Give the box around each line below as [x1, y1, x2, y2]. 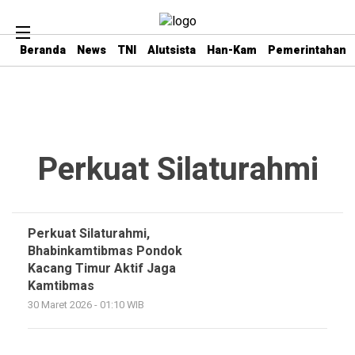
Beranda [20, 42, 66, 59]
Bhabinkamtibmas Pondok [28, 242, 182, 261]
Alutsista [147, 42, 196, 59]
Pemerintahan [268, 42, 346, 59]
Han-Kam [207, 42, 257, 59]
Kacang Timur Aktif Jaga [28, 259, 176, 278]
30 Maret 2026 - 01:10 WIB [28, 298, 144, 312]
